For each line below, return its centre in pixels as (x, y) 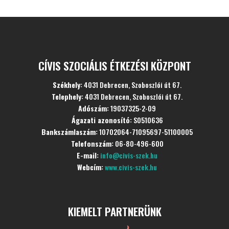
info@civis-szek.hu (129, 155)
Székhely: (67, 85)
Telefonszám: (92, 143)
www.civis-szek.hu (131, 167)
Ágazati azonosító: (101, 120)
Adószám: (94, 108)
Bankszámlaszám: (70, 132)
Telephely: (67, 96)
